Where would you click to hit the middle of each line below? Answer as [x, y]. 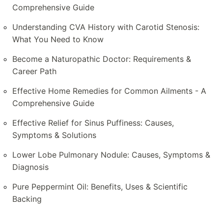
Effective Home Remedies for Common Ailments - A [109, 91]
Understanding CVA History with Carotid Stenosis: [106, 27]
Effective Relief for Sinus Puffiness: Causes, [93, 123]
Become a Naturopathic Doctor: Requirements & [102, 59]
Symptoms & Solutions [54, 135]
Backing [27, 199]
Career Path [34, 71]
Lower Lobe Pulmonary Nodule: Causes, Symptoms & [111, 155]
